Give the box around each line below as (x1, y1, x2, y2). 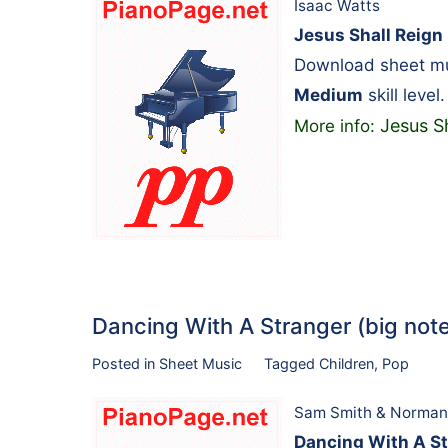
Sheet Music (159, 354, 242, 372)
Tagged (263, 354, 319, 372)
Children (318, 354, 374, 372)
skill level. (363, 84, 445, 105)
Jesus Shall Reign (294, 24, 443, 45)
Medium (294, 84, 363, 105)
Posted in (92, 354, 159, 372)
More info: (294, 115, 380, 136)
